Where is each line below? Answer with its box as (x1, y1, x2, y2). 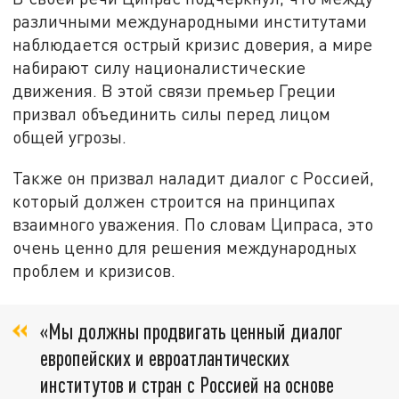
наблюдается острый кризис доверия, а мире (12, 34, 373, 55)
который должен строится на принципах (12, 191, 336, 212)
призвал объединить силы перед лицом (12, 103, 331, 125)
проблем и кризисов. (12, 260, 176, 281)
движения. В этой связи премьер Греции (12, 80, 337, 102)
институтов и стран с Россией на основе (40, 370, 334, 397)
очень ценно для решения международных (12, 237, 357, 258)
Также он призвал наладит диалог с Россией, (12, 167, 375, 189)
